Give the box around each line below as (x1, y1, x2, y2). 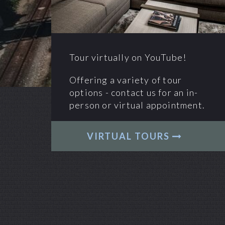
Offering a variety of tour (69, 74, 182, 86)
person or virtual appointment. (69, 99, 205, 111)
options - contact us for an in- (69, 87, 198, 98)
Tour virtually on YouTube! (69, 52, 187, 63)
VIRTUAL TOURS (86, 131, 172, 142)
